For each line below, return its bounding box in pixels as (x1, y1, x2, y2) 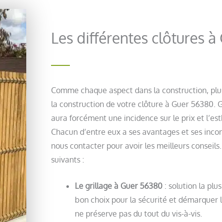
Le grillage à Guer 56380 (75, 181, 165, 191)
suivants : (51, 154, 84, 165)
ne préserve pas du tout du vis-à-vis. (75, 209, 202, 219)
